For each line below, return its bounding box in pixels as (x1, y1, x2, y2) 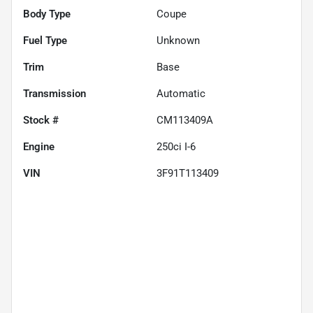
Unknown (156, 34, 200, 47)
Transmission (23, 87, 86, 100)
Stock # (23, 113, 59, 126)
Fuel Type (23, 34, 67, 47)
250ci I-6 (156, 140, 196, 153)
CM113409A (156, 113, 213, 126)
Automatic (156, 87, 205, 100)
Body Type (23, 7, 71, 20)
